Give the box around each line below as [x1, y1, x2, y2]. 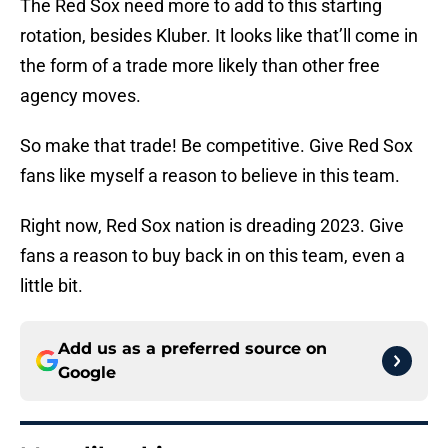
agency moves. [20, 85, 141, 107]
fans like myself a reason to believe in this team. [20, 165, 400, 187]
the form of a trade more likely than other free [20, 55, 380, 77]
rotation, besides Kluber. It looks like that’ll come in [20, 25, 418, 47]
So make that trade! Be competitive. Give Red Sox [20, 135, 413, 157]
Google [58, 363, 116, 383]
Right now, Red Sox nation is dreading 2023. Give [20, 215, 404, 237]
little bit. [20, 275, 83, 297]
